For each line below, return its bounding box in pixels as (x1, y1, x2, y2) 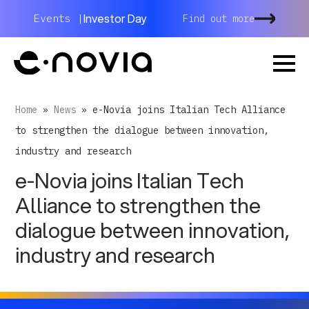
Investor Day (83, 10, 147, 26)
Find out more (183, 12, 255, 25)
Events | (33, 12, 83, 25)
